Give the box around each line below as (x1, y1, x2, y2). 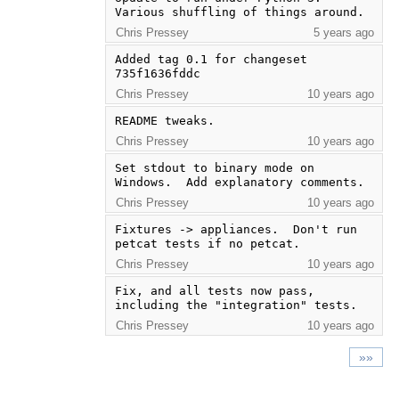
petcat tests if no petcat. (114, 236, 300, 250)
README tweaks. (114, 113, 215, 127)
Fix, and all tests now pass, (114, 283, 314, 297)
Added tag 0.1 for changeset (114, 52, 307, 66)
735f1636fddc (114, 66, 200, 80)
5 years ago (313, 25, 375, 39)
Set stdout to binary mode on (114, 160, 314, 175)
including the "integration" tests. (114, 297, 357, 312)
